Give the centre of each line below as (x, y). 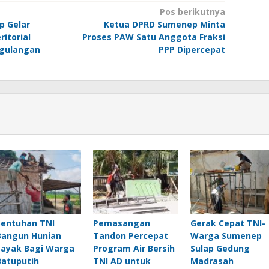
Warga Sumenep (226, 236)
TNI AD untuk (122, 261)
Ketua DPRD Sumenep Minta (164, 25)
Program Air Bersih (134, 249)
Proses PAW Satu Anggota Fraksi (153, 37)
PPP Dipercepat (192, 50)
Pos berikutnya (192, 12)
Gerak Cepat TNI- (228, 223)
